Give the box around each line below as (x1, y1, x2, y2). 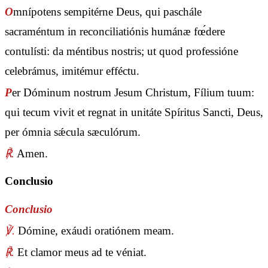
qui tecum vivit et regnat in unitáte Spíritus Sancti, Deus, (5, 106, 263, 118)
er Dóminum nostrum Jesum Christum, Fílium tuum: (12, 86, 254, 99)
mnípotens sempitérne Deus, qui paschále (13, 5, 202, 18)
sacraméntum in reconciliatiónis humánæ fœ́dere (5, 25, 225, 38)
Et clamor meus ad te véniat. (14, 246, 147, 258)
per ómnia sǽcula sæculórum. (5, 126, 141, 138)
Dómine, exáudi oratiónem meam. (15, 224, 174, 237)
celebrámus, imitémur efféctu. (5, 64, 139, 77)
